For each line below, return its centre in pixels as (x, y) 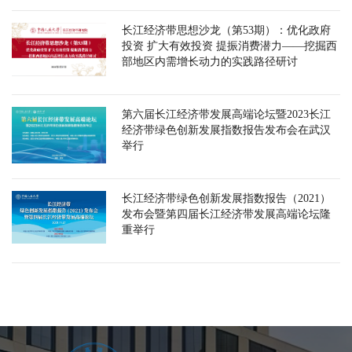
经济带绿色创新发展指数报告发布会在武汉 (226, 130)
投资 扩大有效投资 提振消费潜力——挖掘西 (229, 46)
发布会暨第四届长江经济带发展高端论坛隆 (226, 214)
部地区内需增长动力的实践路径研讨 (210, 62)
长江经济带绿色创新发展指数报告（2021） (226, 199)
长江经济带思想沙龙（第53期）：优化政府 (226, 31)
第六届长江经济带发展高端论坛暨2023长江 (226, 115)
